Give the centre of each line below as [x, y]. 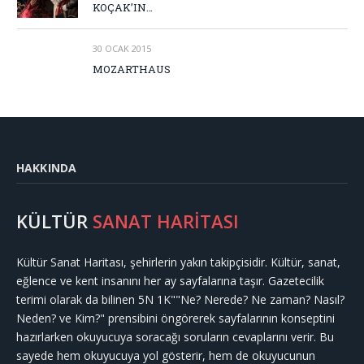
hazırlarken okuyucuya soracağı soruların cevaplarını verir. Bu [175, 336]
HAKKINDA [47, 167]
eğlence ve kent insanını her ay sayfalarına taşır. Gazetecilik [170, 280]
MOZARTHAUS [132, 69]
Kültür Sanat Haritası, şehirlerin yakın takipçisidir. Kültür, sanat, [178, 262]
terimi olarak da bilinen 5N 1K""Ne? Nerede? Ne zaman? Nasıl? [180, 299]
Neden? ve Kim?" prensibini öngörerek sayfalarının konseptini [175, 318]
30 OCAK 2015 [122, 48]
